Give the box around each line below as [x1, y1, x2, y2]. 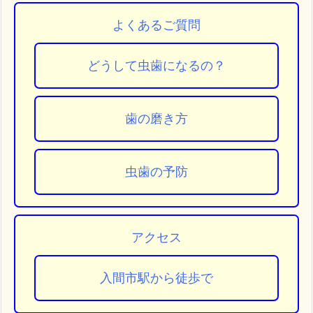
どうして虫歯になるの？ [87, 57, 226, 73]
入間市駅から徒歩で [100, 270, 213, 285]
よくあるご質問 [112, 17, 201, 32]
